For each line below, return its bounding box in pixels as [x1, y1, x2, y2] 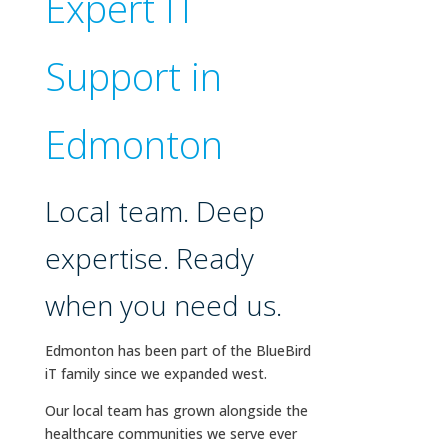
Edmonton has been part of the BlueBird [44, 341, 311, 361]
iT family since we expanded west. [44, 364, 267, 384]
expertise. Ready [44, 239, 254, 278]
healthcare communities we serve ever [44, 424, 297, 444]
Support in [44, 50, 222, 103]
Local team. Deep [44, 192, 265, 231]
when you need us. [44, 286, 282, 325]
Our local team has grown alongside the [44, 401, 308, 421]
